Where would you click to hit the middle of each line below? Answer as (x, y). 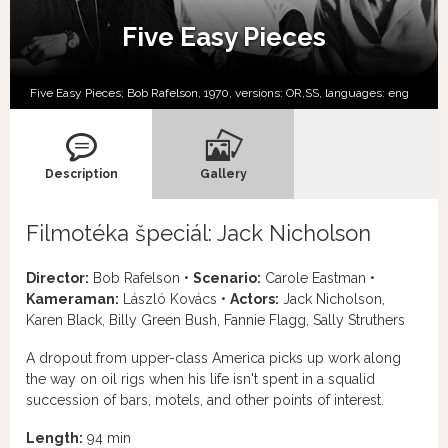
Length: (54, 437)
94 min (107, 437)
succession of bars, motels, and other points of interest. (205, 399)
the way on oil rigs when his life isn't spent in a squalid (200, 378)
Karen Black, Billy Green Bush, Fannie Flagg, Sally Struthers (215, 319)
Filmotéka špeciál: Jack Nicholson (198, 232)
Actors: (254, 298)
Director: (57, 277)
